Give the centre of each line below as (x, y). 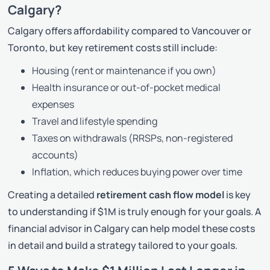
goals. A (243, 211)
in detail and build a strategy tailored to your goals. (123, 245)
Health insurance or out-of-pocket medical (127, 87)
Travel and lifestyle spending (95, 121)
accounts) (55, 155)
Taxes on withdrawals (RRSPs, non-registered (133, 138)
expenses (53, 104)
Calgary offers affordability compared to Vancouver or (130, 30)
